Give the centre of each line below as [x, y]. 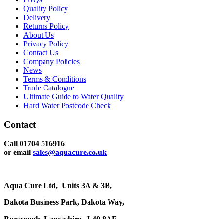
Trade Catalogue [49, 88]
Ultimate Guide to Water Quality [74, 97]
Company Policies [52, 62]
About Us [39, 35]
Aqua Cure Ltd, [33, 185]
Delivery [37, 18]
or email [18, 152]
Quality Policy [46, 9]
